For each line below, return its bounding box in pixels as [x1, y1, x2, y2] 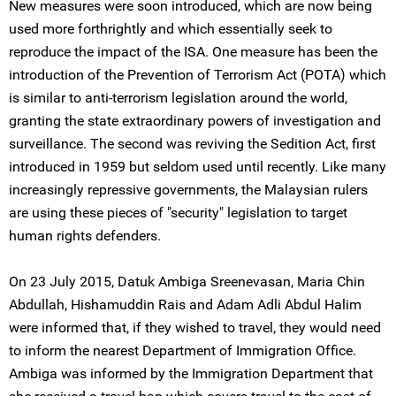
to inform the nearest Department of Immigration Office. [9, 342, 356, 359]
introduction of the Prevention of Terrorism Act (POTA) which [9, 66, 386, 83]
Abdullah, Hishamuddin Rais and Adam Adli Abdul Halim [9, 296, 362, 313]
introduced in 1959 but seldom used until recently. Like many [9, 158, 386, 175]
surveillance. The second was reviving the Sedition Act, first [9, 135, 376, 152]
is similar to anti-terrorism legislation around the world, [9, 89, 347, 106]
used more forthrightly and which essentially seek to [9, 20, 332, 37]
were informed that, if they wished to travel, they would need [9, 319, 381, 336]
